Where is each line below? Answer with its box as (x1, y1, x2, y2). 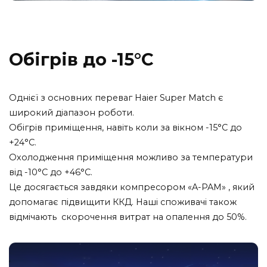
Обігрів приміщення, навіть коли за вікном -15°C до (9, 122, 242, 133)
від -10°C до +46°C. (9, 167, 92, 178)
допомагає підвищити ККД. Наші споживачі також (9, 197, 237, 208)
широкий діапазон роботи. (9, 107, 134, 119)
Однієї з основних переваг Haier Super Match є (9, 92, 223, 104)
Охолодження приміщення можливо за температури (9, 152, 253, 163)
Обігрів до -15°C (9, 48, 154, 70)
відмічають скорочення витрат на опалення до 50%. (9, 212, 247, 223)
